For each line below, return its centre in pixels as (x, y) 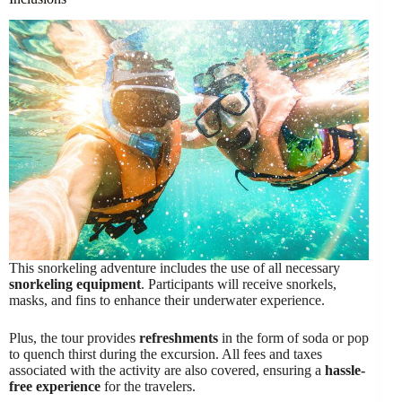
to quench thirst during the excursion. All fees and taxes (166, 354)
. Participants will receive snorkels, (239, 284)
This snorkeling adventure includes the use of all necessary (175, 267)
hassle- (345, 370)
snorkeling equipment (75, 284)
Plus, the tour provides (74, 337)
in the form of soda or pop (293, 337)
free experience (55, 386)
